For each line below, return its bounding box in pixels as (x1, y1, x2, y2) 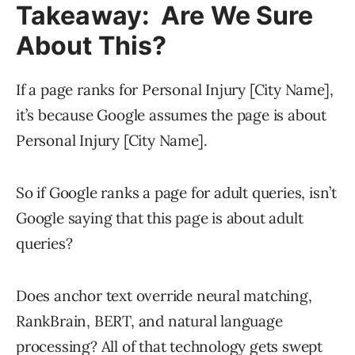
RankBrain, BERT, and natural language (16, 311, 283, 331)
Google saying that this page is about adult (16, 208, 303, 228)
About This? (16, 30, 167, 62)
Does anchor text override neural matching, (16, 286, 312, 306)
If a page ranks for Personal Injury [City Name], (16, 80, 334, 100)
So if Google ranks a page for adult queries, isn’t (16, 183, 337, 203)
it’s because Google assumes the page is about (16, 105, 326, 125)
